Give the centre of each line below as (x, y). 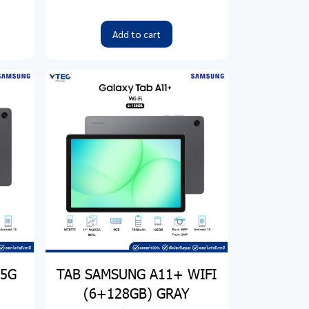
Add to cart (136, 34)
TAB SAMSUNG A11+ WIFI (136, 273)
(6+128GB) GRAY (136, 293)
